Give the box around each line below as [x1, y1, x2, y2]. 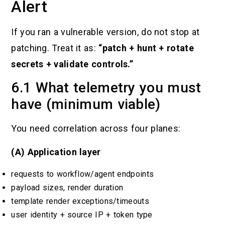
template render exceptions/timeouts [11, 196, 149, 206]
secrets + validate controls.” [11, 58, 134, 69]
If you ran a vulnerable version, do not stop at [11, 26, 200, 37]
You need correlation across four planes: [11, 123, 181, 134]
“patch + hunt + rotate [98, 42, 194, 53]
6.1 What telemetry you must [11, 79, 201, 96]
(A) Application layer [11, 146, 101, 157]
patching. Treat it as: [11, 42, 99, 53]
